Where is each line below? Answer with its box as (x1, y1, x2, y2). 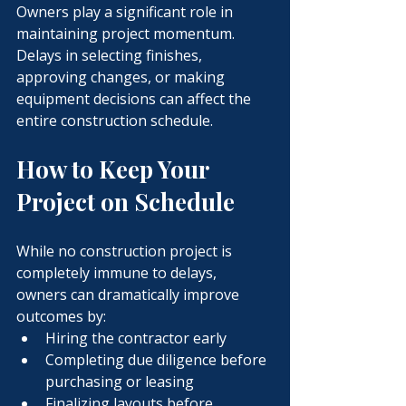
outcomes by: (16, 306, 106, 326)
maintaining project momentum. (16, 24, 235, 43)
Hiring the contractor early (45, 328, 227, 348)
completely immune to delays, (16, 263, 220, 283)
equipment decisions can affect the (16, 89, 255, 109)
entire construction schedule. (16, 111, 213, 130)
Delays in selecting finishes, (16, 45, 206, 65)
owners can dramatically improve (16, 285, 243, 304)
